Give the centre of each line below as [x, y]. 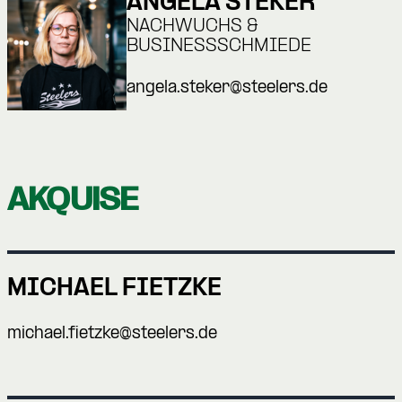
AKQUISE [73, 199]
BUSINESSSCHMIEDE [219, 47]
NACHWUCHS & [193, 27]
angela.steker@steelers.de [227, 89]
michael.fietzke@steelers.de [112, 334]
